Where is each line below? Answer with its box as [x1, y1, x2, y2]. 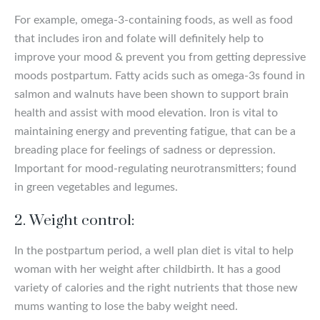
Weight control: [29, 211, 134, 230]
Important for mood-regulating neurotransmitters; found [14, 162, 296, 174]
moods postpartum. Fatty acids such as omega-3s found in [14, 69, 305, 81]
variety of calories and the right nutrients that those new [14, 281, 298, 294]
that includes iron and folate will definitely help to [14, 32, 264, 44]
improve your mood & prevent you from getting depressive [14, 51, 306, 63]
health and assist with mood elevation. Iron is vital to [14, 106, 278, 119]
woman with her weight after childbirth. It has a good [14, 263, 281, 275]
